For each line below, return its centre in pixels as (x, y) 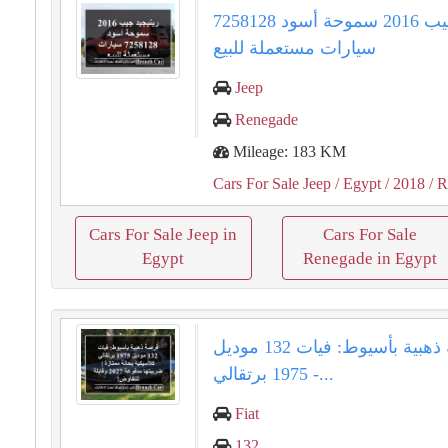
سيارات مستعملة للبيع (295, 48)
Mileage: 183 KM (288, 151)
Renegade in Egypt (369, 258)
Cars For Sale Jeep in (163, 234)
